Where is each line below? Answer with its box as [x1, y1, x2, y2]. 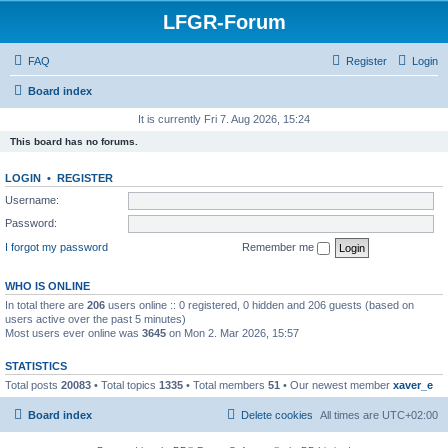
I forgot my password [5, 240, 108, 253]
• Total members [183, 378, 268, 391]
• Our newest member [280, 378, 393, 391]
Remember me [242, 240, 317, 253]
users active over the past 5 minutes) [5, 312, 186, 325]
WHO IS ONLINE [5, 279, 90, 292]
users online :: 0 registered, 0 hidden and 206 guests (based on [105, 298, 414, 311]
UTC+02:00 [382, 409, 438, 421]
